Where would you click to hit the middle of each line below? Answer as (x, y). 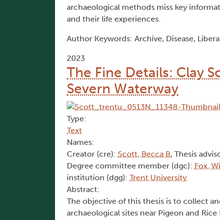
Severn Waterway (123, 89)
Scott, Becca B (144, 154)
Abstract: (83, 190)
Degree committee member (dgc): (131, 166)
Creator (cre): (92, 154)
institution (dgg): (98, 178)
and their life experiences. (114, 19)
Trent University (158, 178)
